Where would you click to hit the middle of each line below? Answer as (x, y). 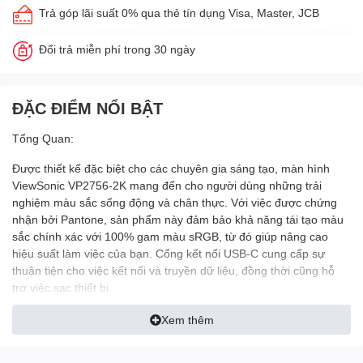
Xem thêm (187, 320)
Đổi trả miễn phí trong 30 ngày (117, 49)
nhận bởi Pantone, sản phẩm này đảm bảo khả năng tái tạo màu (178, 220)
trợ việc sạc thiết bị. (62, 288)
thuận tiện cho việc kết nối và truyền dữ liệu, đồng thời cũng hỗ (173, 271)
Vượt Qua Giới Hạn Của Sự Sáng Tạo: (111, 348)
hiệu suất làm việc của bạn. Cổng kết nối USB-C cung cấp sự (169, 254)
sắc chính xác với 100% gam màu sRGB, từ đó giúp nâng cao (170, 237)
